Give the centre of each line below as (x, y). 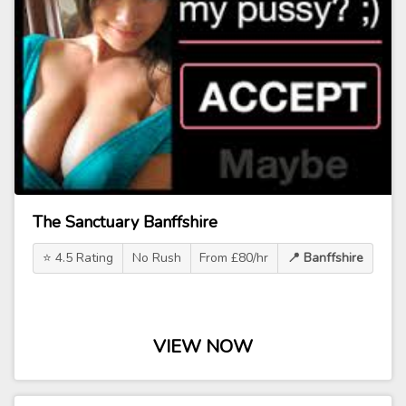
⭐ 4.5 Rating (77, 258)
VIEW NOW (203, 347)
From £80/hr (234, 258)
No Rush (156, 258)
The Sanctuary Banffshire (125, 222)
